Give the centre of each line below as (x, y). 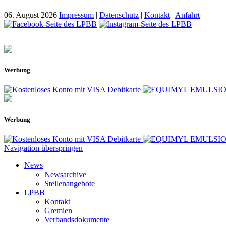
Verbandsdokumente (77, 220)
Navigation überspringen (43, 148)
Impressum (76, 15)
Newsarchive (65, 175)
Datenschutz (119, 15)
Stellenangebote (70, 184)
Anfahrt (187, 15)
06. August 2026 (31, 15)
